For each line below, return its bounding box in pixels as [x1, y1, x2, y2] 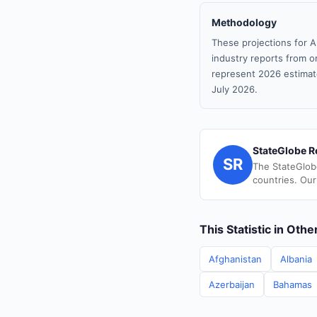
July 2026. [212, 83, 258, 95]
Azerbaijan [209, 279, 255, 290]
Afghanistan [209, 253, 262, 265]
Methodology [212, 16, 277, 28]
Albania [280, 253, 312, 265]
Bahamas [273, 279, 312, 290]
